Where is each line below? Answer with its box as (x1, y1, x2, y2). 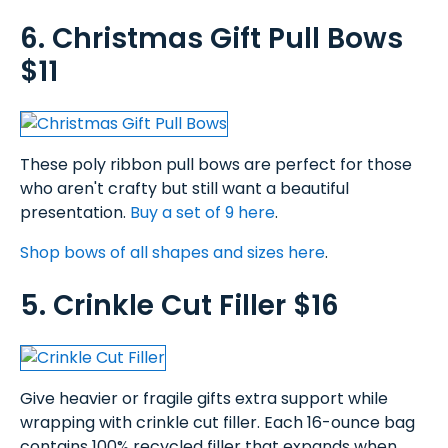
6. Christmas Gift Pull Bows (20, 19, 403, 59)
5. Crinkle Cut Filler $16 (20, 285, 339, 325)
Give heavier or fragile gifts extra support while (20, 386, 388, 410)
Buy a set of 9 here (130, 201, 275, 225)
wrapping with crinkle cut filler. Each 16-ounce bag (20, 410, 415, 434)
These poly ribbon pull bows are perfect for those (20, 153, 412, 177)
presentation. (20, 201, 130, 225)
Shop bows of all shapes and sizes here (20, 241, 325, 265)
